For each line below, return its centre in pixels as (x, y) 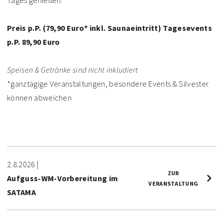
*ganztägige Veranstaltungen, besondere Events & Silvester (108, 84)
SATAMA (21, 192)
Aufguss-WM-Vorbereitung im (63, 178)
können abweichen (40, 98)
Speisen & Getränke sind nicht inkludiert (73, 70)
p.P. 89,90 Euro (34, 42)
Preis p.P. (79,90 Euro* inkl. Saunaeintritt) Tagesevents (110, 28)
